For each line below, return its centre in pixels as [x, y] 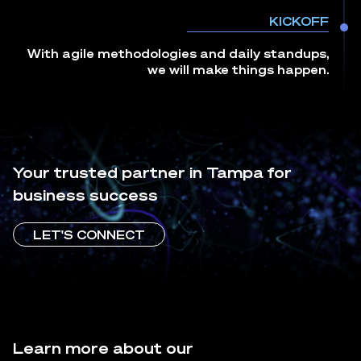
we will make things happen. [238, 69]
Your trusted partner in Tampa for [152, 172]
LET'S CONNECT [89, 234]
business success [85, 195]
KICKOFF [299, 21]
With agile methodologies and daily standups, [178, 53]
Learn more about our [103, 348]
